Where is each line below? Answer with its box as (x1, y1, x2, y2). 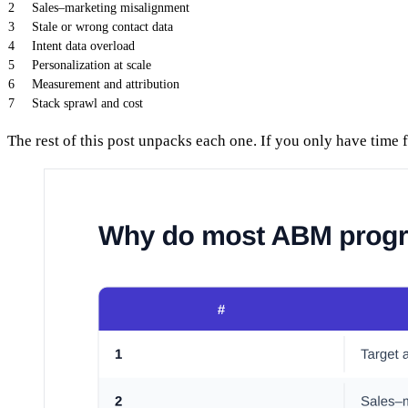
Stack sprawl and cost (32, 97, 143, 111)
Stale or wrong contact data (32, 20, 173, 35)
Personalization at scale (32, 58, 151, 73)
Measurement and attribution (32, 77, 179, 92)
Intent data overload (32, 39, 135, 54)
